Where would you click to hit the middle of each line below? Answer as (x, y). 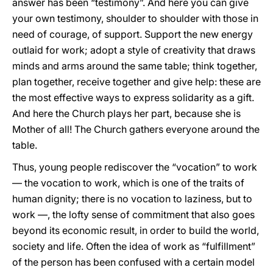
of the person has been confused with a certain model (133, 262)
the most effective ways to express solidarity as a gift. (133, 97)
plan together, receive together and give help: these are (136, 82)
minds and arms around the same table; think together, (135, 66)
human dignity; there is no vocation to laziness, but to (132, 199)
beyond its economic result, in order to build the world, (136, 230)
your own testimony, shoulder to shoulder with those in (135, 18)
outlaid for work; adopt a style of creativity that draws (134, 50)
